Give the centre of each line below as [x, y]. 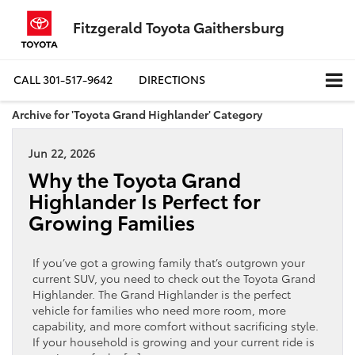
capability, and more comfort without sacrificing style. [176, 325]
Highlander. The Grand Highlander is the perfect [162, 294]
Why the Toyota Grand [135, 179]
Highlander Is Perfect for [145, 200]
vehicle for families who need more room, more [159, 309]
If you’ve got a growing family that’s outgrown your [169, 262]
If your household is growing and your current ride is [174, 341]
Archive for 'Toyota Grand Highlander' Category [137, 114]
